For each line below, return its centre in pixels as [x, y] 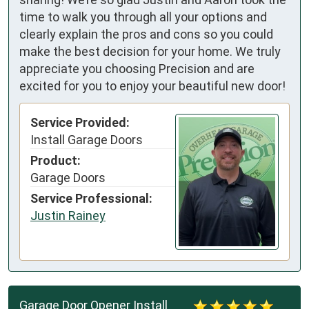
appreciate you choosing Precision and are [137, 68]
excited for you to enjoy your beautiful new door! [152, 86]
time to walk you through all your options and [143, 17]
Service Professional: [91, 199]
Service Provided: [80, 123]
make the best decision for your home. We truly [150, 51]
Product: [56, 161]
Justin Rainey [68, 216]
